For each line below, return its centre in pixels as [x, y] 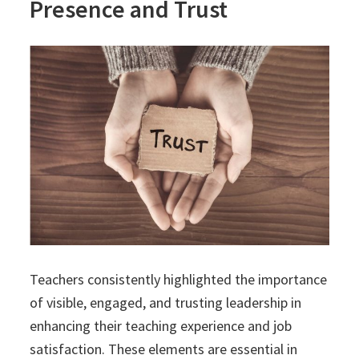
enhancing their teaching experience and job [161, 326]
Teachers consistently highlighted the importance [179, 280]
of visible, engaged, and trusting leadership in [166, 303]
